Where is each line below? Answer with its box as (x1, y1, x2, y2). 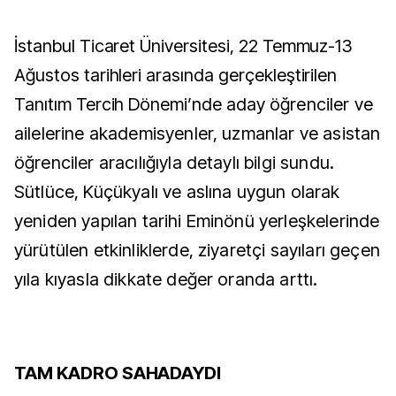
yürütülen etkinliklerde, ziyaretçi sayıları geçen (14, 240, 380, 261)
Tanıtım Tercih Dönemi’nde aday (14, 94, 265, 115)
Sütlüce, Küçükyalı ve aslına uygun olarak (14, 181, 340, 202)
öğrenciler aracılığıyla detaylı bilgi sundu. (14, 152, 335, 173)
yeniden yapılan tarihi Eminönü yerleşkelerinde (14, 210, 380, 232)
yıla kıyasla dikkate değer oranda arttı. (14, 269, 318, 290)
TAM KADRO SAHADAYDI (14, 362, 222, 384)
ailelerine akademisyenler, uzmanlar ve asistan (14, 123, 381, 144)
